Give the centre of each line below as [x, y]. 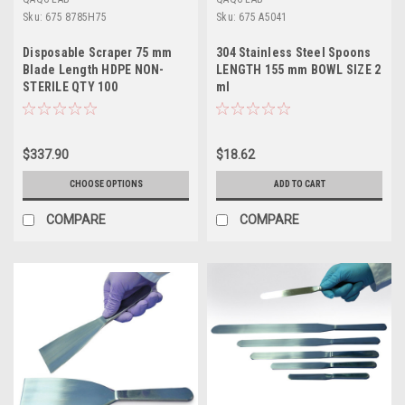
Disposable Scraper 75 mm [97, 52]
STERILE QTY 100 [70, 86]
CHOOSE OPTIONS [106, 184]
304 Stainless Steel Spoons [294, 52]
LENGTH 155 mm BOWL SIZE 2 [299, 69]
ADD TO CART [299, 184]
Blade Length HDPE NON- [94, 69]
